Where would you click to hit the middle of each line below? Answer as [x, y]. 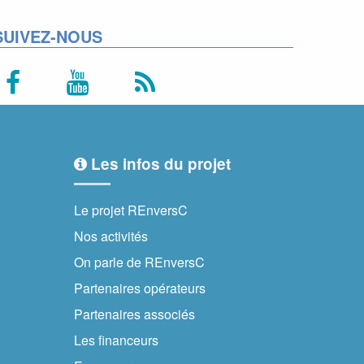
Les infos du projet [159, 164]
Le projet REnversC [131, 210]
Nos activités [111, 236]
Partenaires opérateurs [140, 288]
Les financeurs [116, 340]
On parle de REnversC [139, 262]
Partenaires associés [134, 314]
